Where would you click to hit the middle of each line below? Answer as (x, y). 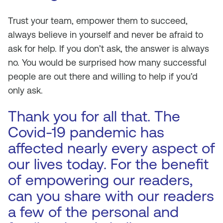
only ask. (25, 90)
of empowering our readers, (100, 180)
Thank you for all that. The (94, 116)
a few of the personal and (93, 212)
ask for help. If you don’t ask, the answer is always (109, 49)
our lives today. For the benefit (108, 164)
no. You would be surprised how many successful (107, 62)
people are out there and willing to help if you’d (103, 76)
